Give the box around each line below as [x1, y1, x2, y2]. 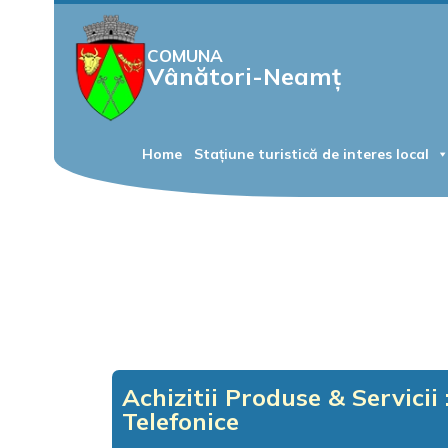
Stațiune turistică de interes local [193, 145, 429, 163]
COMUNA [147, 44, 224, 66]
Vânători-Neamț [147, 60, 342, 91]
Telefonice [122, 406, 239, 436]
